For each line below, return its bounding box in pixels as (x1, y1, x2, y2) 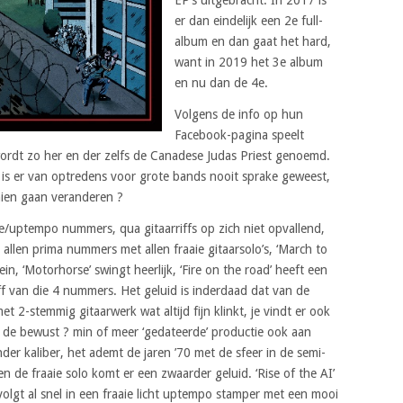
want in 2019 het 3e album (175, 54, 323, 69)
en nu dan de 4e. (175, 75, 268, 90)
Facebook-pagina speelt (175, 127, 304, 142)
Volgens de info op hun (175, 106, 303, 121)
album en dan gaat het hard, (175, 33, 331, 49)
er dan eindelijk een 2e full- (175, 13, 323, 28)
